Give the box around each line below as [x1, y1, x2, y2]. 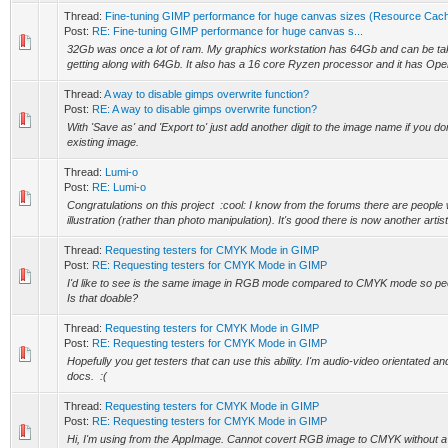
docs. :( [67, 370, 107, 382]
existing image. [67, 136, 139, 148]
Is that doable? [67, 292, 138, 304]
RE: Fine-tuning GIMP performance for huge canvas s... [92, 25, 363, 37]
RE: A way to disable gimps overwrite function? [92, 103, 317, 115]
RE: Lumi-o [92, 181, 146, 193]
